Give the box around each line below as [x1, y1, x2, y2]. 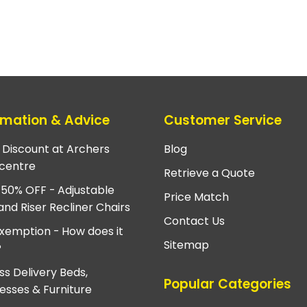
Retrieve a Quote [164, 164, 255, 181]
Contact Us [164, 212, 225, 229]
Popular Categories [164, 274, 291, 293]
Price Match [164, 188, 229, 205]
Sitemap [164, 236, 209, 253]
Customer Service [164, 111, 282, 130]
